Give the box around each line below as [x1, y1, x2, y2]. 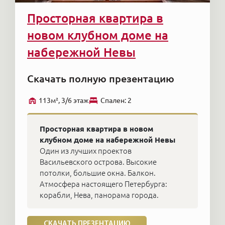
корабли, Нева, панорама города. [40, 190, 159, 199]
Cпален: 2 [100, 96, 132, 105]
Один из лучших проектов [40, 146, 132, 155]
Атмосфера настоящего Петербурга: [40, 179, 167, 188]
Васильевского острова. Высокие [40, 157, 157, 166]
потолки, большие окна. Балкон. [40, 168, 156, 177]
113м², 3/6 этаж [39, 96, 89, 105]
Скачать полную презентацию [27, 72, 174, 84]
